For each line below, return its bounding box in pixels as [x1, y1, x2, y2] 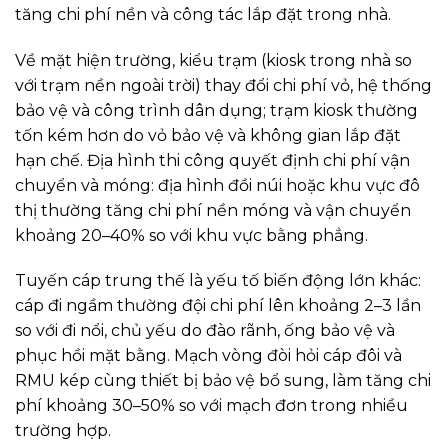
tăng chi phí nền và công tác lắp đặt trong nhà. [15, 4, 391, 24]
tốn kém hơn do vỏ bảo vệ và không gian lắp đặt [15, 125, 401, 145]
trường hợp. [15, 421, 111, 441]
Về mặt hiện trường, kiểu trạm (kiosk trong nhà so [15, 50, 412, 70]
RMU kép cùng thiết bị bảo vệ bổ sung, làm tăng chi [15, 371, 431, 391]
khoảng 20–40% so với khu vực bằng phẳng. [15, 225, 368, 245]
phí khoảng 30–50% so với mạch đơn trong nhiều [15, 396, 408, 416]
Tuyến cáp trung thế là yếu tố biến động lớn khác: [15, 271, 421, 291]
